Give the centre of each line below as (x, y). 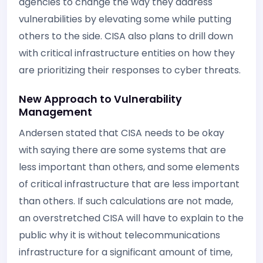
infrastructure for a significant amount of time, (126, 252)
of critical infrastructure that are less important (129, 184)
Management (55, 112)
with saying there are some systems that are (122, 150)
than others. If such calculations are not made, (126, 201)
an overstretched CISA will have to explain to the (131, 218)
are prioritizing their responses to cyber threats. (130, 70)
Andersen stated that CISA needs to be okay (122, 133)
